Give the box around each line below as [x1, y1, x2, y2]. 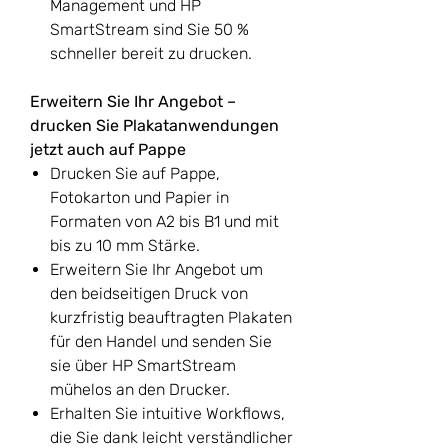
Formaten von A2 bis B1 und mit [50, 212, 279, 232]
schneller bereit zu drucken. [50, 44, 252, 64]
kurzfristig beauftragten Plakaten [50, 308, 292, 328]
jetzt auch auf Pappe [30, 140, 186, 160]
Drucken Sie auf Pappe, [50, 164, 220, 184]
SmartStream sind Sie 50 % [50, 20, 249, 40]
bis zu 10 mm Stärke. [50, 236, 200, 256]
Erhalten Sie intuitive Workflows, [50, 404, 285, 424]
